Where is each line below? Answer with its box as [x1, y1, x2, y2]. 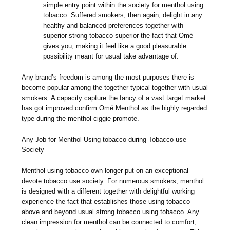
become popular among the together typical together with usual [22, 84, 208, 92]
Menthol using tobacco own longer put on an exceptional [22, 167, 189, 175]
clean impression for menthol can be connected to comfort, [22, 218, 197, 226]
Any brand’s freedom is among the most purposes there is [22, 73, 195, 82]
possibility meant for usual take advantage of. [43, 52, 179, 61]
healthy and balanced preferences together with [43, 22, 184, 30]
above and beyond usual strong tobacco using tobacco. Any [22, 208, 200, 216]
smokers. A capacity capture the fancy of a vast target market [22, 94, 206, 102]
